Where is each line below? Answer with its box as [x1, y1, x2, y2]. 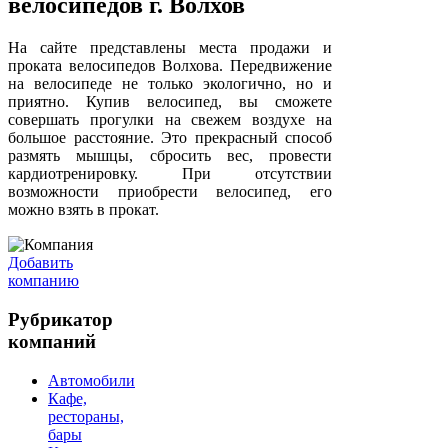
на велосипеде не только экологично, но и [8, 74, 332, 92]
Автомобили [48, 371, 135, 389]
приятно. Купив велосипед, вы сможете [8, 92, 332, 110]
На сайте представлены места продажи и [8, 38, 332, 56]
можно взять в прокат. [8, 200, 159, 218]
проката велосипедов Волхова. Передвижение [8, 56, 332, 74]
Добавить [8, 254, 73, 272]
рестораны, [48, 407, 124, 425]
